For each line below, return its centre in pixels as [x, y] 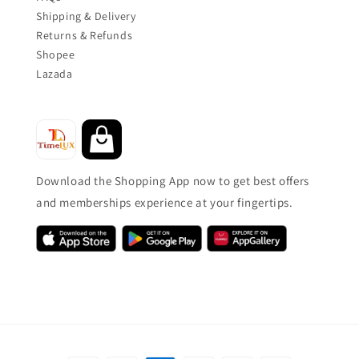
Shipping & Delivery [86, 16]
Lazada [54, 73]
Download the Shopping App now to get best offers [173, 180]
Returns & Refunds [85, 35]
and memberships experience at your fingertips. [165, 202]
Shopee [56, 54]
